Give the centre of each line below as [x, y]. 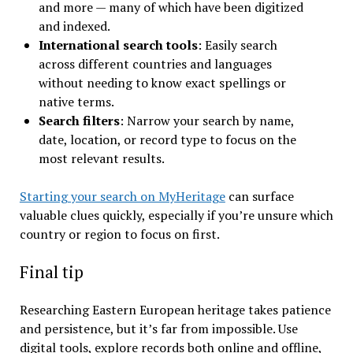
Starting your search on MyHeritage [122, 197]
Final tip [51, 272]
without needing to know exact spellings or [162, 83]
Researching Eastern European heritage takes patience [175, 310]
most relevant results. [101, 159]
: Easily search [237, 45]
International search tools [118, 45]
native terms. [76, 102]
